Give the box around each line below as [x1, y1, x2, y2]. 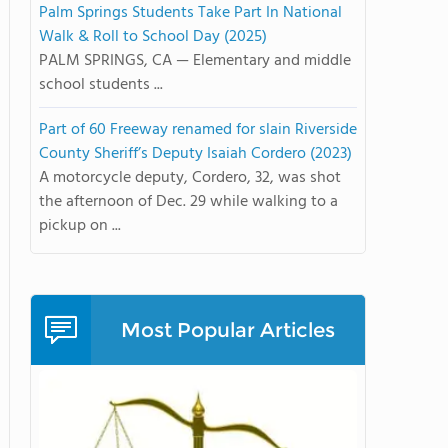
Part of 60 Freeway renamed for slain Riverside [39, 117, 357, 143]
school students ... [39, 72, 163, 98]
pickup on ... [39, 213, 121, 239]
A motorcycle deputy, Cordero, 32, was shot [39, 165, 341, 191]
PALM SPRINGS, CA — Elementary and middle [39, 48, 351, 74]
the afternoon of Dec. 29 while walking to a [39, 189, 338, 215]
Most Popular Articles [121, 318, 335, 342]
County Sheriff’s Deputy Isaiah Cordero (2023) [39, 141, 352, 167]
